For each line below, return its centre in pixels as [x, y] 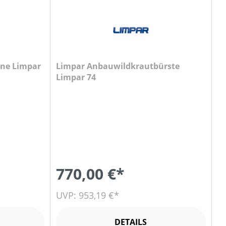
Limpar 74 [76, 77]
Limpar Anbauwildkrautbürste [118, 66]
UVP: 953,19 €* [87, 195]
